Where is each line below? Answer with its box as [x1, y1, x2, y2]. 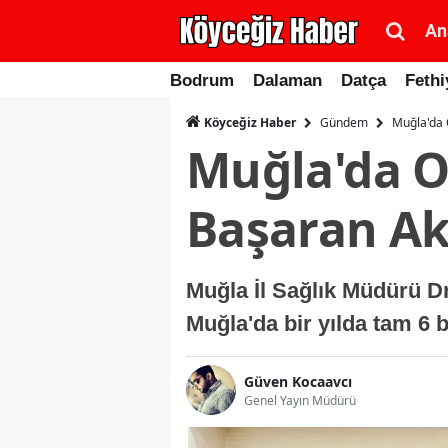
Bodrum [170, 71, 234, 90]
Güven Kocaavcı [244, 371, 352, 391]
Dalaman [253, 71, 322, 90]
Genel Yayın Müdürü [244, 391, 356, 409]
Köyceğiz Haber [201, 114, 296, 131]
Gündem [320, 113, 368, 131]
